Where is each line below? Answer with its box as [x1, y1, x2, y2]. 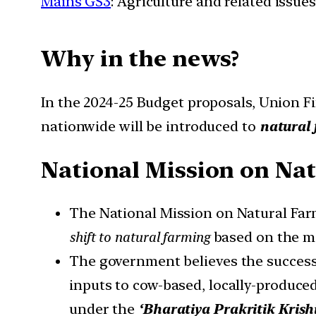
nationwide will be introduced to [41, 117, 260, 135]
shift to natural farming [69, 229, 210, 246]
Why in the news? [41, 45, 240, 73]
